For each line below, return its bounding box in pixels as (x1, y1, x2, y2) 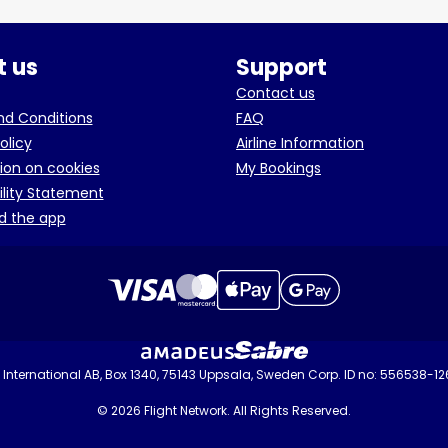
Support (236, 52, 327, 83)
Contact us (236, 83, 315, 103)
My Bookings (236, 158, 321, 178)
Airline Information (236, 133, 364, 153)
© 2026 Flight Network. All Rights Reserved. (97, 402, 351, 419)
